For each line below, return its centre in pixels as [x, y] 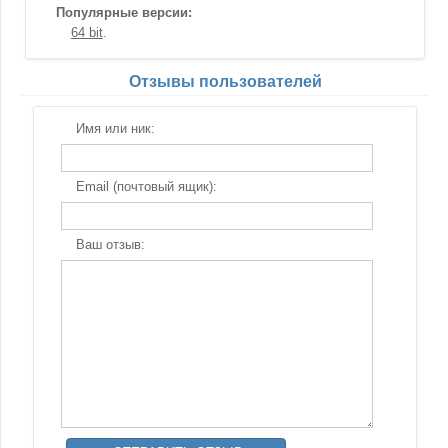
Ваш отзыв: [110, 244]
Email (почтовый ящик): [146, 186]
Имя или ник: [115, 128]
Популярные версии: [123, 12]
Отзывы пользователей [225, 81]
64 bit [86, 32]
